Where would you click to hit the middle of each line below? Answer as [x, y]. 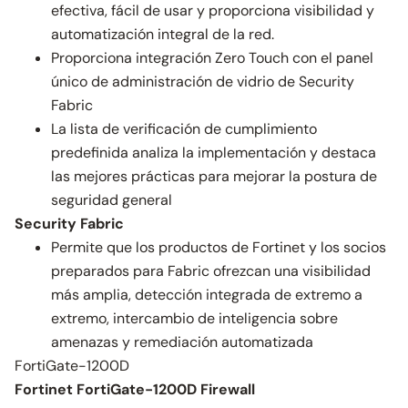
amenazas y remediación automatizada [182, 342]
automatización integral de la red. [163, 34]
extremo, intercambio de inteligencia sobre [194, 318]
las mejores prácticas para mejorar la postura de [214, 176]
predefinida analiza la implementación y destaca [214, 153]
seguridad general [112, 200]
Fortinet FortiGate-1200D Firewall [135, 389]
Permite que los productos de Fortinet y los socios [219, 247]
